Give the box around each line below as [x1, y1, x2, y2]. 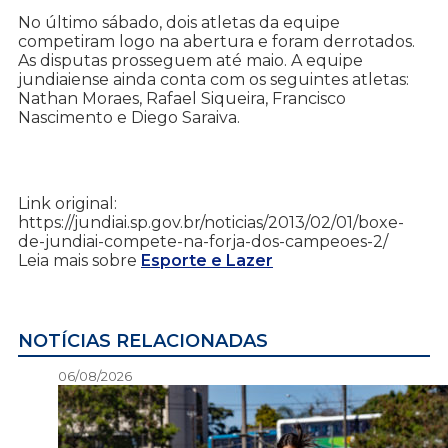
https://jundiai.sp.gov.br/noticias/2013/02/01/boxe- [18, 213, 404, 233]
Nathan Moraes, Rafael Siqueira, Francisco [18, 89, 346, 109]
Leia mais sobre [18, 251, 141, 271]
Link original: [18, 194, 117, 214]
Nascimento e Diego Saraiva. [18, 108, 240, 128]
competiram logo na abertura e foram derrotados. [18, 32, 415, 52]
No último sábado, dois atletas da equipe [18, 13, 340, 33]
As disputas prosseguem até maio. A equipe [18, 51, 363, 71]
